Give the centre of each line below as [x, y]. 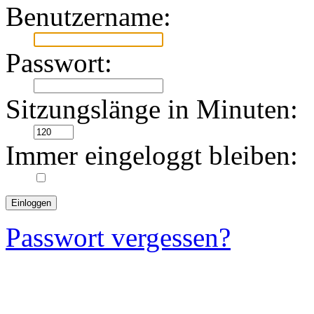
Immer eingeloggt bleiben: [152, 155]
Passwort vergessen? [118, 237]
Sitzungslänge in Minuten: [152, 109]
